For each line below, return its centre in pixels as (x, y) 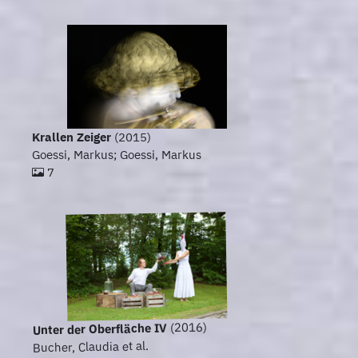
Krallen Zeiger (72, 137)
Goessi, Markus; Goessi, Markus (117, 155)
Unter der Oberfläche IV (99, 329)
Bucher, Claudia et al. (91, 347)
